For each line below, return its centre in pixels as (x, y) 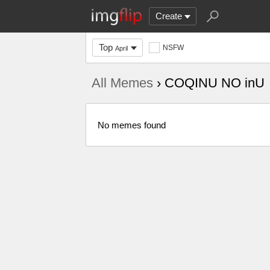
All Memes (122, 83)
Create (169, 16)
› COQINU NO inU (209, 83)
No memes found (132, 125)
